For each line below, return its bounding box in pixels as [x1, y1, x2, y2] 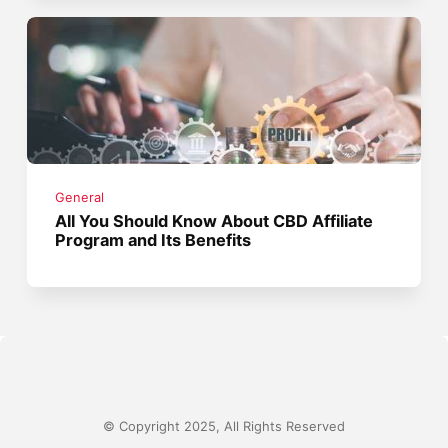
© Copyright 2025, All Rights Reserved [103, 419, 345, 435]
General [55, 190, 105, 206]
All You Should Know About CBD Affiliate [55, 211, 374, 232]
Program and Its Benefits [55, 230, 252, 251]
